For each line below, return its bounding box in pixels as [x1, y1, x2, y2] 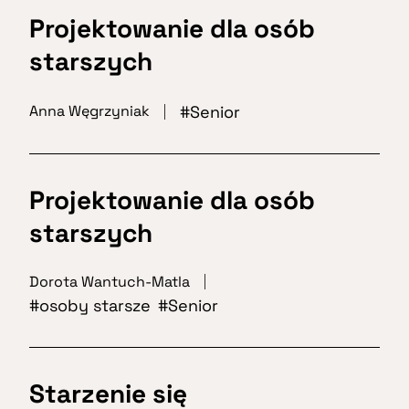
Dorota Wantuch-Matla [29, 271, 190, 291]
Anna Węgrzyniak [29, 101, 150, 121]
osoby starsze [39, 294, 151, 316]
